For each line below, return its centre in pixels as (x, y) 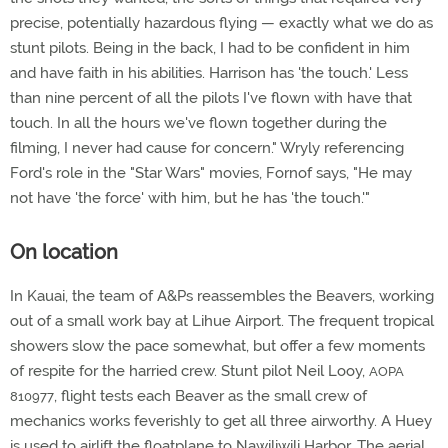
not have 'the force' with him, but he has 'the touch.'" (190, 198)
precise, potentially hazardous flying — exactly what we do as (221, 23)
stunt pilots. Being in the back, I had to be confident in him (210, 48)
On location (64, 252)
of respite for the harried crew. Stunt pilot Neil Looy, (189, 371)
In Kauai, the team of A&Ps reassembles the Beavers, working (222, 296)
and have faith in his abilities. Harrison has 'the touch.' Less (209, 73)
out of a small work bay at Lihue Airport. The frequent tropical (222, 321)
